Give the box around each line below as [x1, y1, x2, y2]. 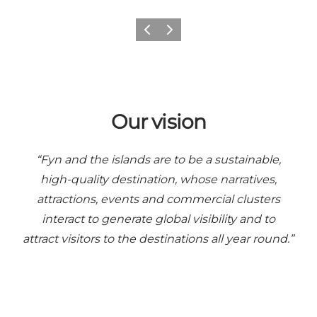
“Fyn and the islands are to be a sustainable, [35, 152, 281, 166]
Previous [137, 28, 177, 39]
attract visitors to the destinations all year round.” [23, 231, 294, 246]
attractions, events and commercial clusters [36, 192, 280, 206]
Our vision [110, 109, 207, 134]
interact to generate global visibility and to [41, 212, 275, 226]
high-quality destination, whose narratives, [40, 172, 277, 186]
